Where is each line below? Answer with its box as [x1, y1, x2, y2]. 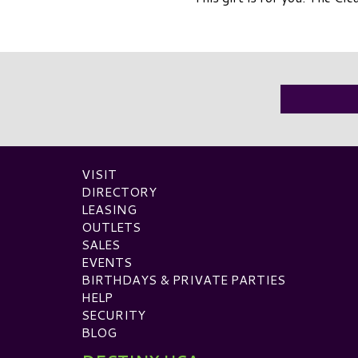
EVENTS [82, 252, 132, 271]
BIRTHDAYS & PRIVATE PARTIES [82, 269, 285, 288]
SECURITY [82, 304, 145, 324]
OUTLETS [82, 217, 141, 236]
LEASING [82, 199, 137, 218]
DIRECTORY [82, 181, 157, 201]
